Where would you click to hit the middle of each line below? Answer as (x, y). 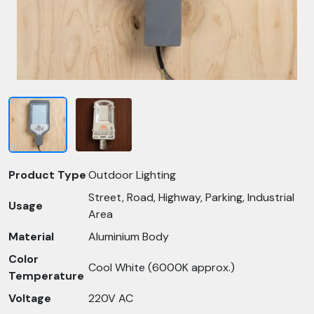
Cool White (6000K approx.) (162, 267)
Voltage (30, 298)
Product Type (47, 175)
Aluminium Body (129, 237)
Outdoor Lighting (132, 175)
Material (31, 237)
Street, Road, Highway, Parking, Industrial (191, 197)
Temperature (46, 276)
